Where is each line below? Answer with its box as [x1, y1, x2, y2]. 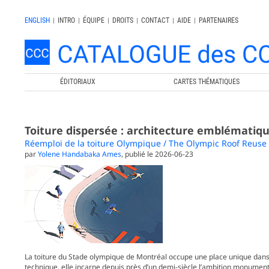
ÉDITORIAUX [60, 77, 95, 86]
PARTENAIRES [199, 16, 239, 25]
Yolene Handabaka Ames [38, 149, 122, 160]
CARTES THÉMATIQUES [173, 77, 240, 86]
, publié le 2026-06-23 [121, 149, 194, 160]
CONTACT [141, 16, 170, 25]
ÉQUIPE [83, 16, 105, 25]
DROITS [112, 16, 134, 25]
